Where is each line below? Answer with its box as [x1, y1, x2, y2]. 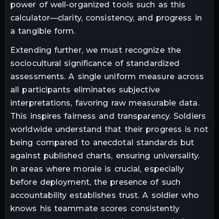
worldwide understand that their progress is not [10, 125, 208, 134]
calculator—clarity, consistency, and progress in [10, 13, 202, 22]
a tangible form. [10, 26, 76, 36]
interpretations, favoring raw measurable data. [10, 98, 199, 108]
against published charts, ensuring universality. [10, 151, 199, 161]
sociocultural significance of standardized [10, 59, 180, 68]
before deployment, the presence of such [10, 177, 180, 187]
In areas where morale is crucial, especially [10, 164, 184, 174]
